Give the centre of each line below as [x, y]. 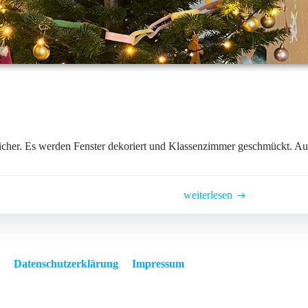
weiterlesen [208, 195]
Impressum [158, 264]
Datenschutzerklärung [66, 264]
